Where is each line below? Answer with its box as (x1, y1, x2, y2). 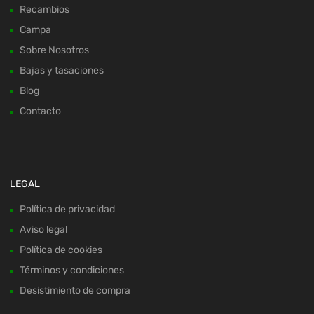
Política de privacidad (20, 203, 115, 216)
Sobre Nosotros (20, 44, 89, 57)
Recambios (20, 4, 69, 16)
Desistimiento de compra (20, 285, 130, 297)
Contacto (20, 105, 61, 118)
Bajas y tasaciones (20, 64, 104, 77)
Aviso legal (20, 224, 67, 236)
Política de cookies (20, 244, 102, 257)
